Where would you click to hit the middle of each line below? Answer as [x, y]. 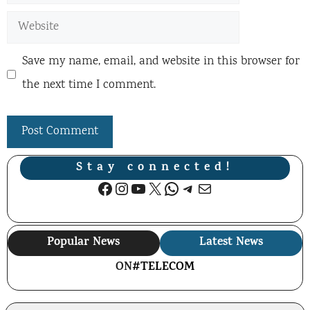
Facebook [131, 187]
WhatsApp [202, 187]
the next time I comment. [89, 85]
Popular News [84, 243]
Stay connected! [155, 168]
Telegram [215, 187]
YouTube [163, 187]
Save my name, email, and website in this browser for [161, 62]
